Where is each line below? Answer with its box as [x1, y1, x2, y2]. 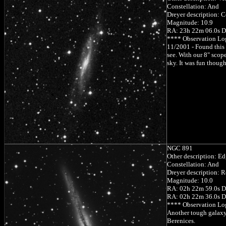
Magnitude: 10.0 [167, 176, 213, 184]
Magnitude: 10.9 [167, 18, 213, 26]
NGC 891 [167, 144, 193, 152]
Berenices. [167, 216, 195, 224]
